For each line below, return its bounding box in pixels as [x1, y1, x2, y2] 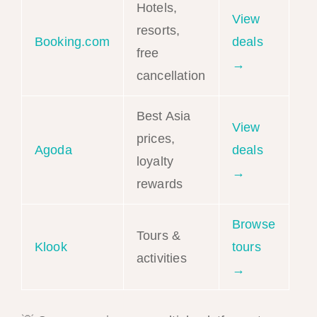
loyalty [136, 154, 174, 168]
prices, [136, 131, 175, 146]
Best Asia [136, 108, 191, 123]
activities [136, 250, 187, 265]
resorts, [136, 23, 180, 38]
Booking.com [34, 34, 110, 49]
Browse [231, 217, 275, 231]
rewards [136, 176, 183, 191]
